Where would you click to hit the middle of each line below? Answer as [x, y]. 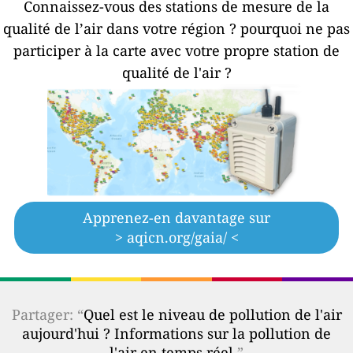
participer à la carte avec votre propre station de [176, 50]
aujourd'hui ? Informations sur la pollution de [176, 333]
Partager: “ [47, 314]
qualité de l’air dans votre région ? [120, 28]
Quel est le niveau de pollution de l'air [212, 314]
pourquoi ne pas [295, 28]
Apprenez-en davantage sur [176, 217]
